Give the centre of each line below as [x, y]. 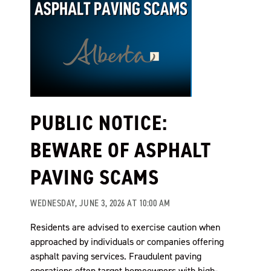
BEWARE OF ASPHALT [121, 150]
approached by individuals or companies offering [127, 241]
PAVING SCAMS [95, 177]
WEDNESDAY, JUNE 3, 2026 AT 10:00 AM [100, 203]
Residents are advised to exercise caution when [125, 227]
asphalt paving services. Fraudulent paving [116, 256]
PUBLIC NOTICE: [99, 122]
